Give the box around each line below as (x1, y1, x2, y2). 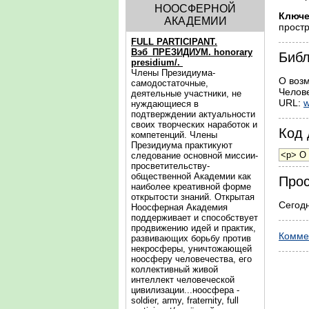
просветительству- (131, 161, 210, 171)
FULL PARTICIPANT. (131, 37, 217, 47)
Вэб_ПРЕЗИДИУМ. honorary (131, 47, 252, 57)
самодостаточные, (131, 78, 208, 88)
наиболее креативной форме (131, 181, 251, 192)
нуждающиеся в (131, 99, 199, 109)
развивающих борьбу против (131, 233, 251, 243)
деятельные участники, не (131, 88, 241, 99)
